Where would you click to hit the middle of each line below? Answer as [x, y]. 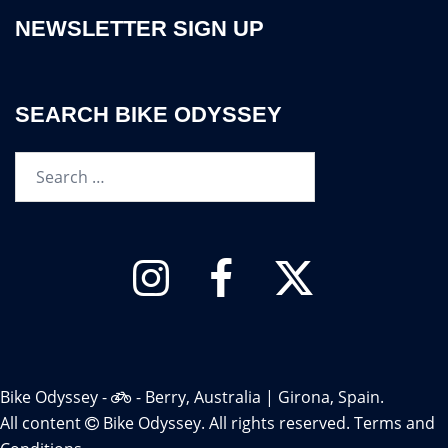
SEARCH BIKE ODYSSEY [148, 114]
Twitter [340, 264]
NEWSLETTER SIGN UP [139, 28]
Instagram [206, 264]
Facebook [268, 264]
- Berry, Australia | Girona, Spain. [258, 397]
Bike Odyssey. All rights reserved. [226, 423]
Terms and [394, 423]
